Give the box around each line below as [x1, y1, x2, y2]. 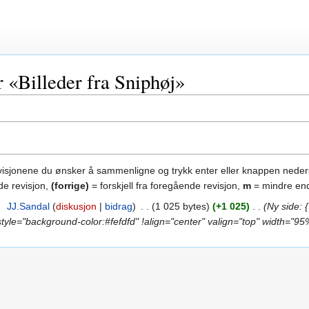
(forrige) [51, 179, 89, 191]
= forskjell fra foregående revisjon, [89, 179, 243, 191]
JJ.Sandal [6, 200, 50, 212]
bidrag [104, 200, 132, 212]
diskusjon [55, 200, 97, 212]
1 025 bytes [154, 200, 206, 212]
